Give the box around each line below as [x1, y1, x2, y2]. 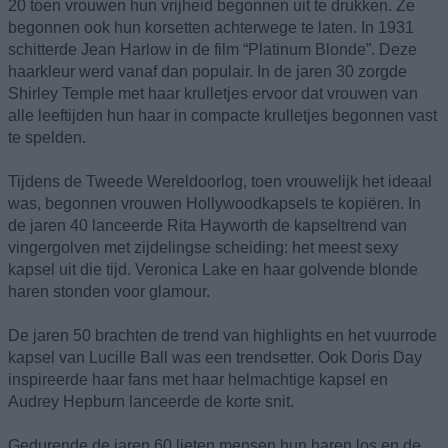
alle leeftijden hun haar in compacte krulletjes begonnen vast [8, 106, 437, 124]
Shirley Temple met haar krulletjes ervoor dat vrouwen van [8, 84, 418, 102]
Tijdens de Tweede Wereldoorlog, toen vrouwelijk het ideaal [8, 172, 432, 190]
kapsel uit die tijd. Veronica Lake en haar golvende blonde [8, 260, 418, 278]
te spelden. [8, 128, 86, 146]
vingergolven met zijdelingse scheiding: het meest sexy [8, 238, 398, 256]
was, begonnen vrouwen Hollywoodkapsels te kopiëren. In [8, 194, 421, 212]
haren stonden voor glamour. [8, 282, 210, 300]
